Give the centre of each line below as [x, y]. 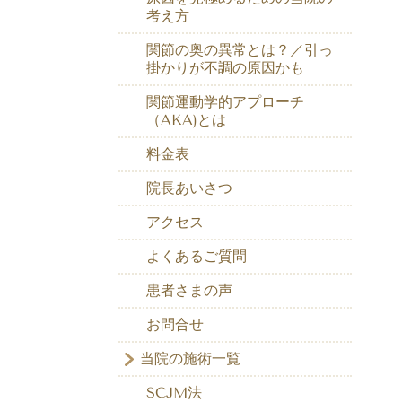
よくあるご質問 [197, 256]
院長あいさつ [189, 188]
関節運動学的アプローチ [225, 101]
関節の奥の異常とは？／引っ [240, 49]
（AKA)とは [186, 119]
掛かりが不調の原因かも [225, 67]
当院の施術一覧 [190, 358]
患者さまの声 [189, 290]
